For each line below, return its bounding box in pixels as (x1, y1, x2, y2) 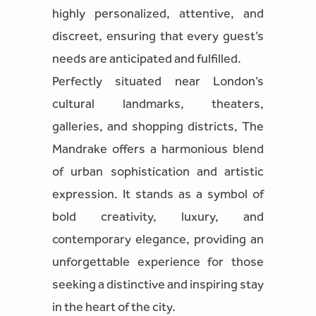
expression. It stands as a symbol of (52, 186, 264, 202)
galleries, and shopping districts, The (52, 119, 264, 134)
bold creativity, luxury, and (52, 209, 264, 224)
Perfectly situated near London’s (52, 73, 264, 89)
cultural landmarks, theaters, (52, 96, 264, 111)
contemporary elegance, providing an (52, 231, 264, 247)
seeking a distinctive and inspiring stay (52, 276, 264, 292)
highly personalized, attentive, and (52, 6, 264, 21)
